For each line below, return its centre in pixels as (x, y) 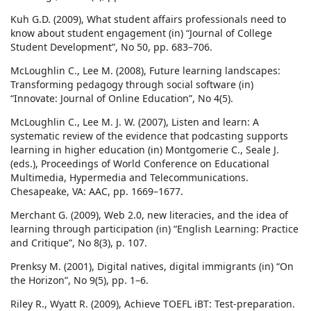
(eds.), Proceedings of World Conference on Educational (140, 164)
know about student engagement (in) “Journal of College (141, 33)
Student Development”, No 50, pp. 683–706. (111, 47)
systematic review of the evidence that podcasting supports (149, 136)
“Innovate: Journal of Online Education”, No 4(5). (122, 99)
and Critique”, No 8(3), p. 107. (79, 243)
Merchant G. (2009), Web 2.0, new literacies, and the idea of (149, 215)
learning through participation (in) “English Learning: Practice (154, 229)
